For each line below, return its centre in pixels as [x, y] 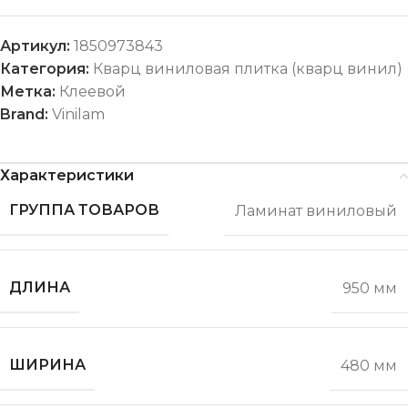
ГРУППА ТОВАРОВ [84, 210]
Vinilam [78, 115]
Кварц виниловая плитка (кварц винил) [248, 69]
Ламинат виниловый [316, 210]
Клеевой [92, 92]
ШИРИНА [47, 365]
